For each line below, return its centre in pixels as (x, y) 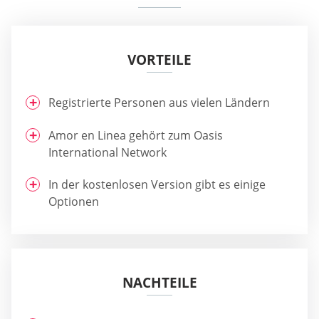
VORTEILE (159, 60)
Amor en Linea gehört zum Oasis (136, 135)
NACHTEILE (159, 283)
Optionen (74, 202)
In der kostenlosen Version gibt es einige (157, 185)
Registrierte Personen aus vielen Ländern (159, 103)
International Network (108, 152)
